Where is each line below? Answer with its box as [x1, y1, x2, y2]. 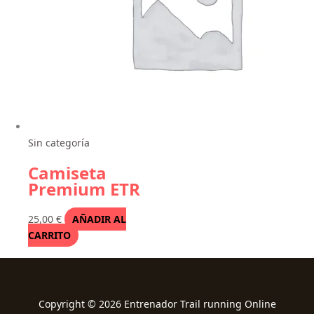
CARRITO [28, 228, 71, 242]
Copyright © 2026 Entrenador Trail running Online [38, 296, 276, 310]
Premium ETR [28, 177, 140, 200]
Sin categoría [28, 135, 90, 149]
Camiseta [28, 161, 107, 184]
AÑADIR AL [71, 212, 126, 226]
